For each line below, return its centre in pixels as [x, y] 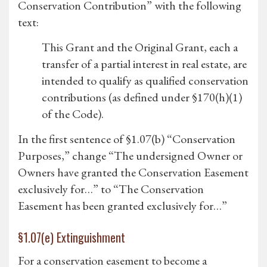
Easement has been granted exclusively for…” [122, 206]
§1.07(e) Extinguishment [72, 237]
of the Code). [73, 114]
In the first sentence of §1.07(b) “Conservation [127, 139]
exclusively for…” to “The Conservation [111, 189]
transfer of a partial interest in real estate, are [144, 64]
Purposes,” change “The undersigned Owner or [130, 156]
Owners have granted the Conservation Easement [133, 173]
